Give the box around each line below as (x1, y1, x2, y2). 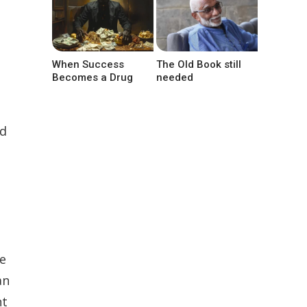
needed (156, 71, 194, 84)
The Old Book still (156, 58, 242, 71)
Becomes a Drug (52, 71, 133, 84)
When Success (52, 58, 124, 71)
